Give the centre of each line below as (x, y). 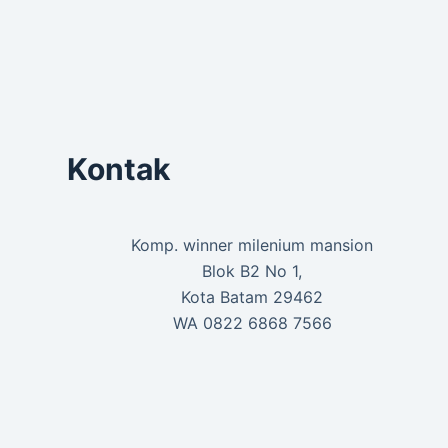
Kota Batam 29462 (252, 297)
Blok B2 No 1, (252, 271)
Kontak (119, 169)
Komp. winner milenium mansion (252, 245)
